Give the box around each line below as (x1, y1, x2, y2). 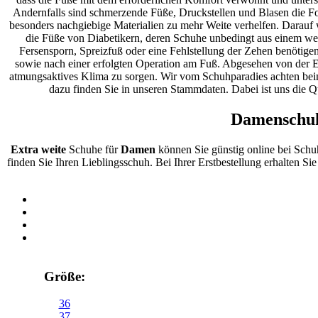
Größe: (43, 268, 85, 284)
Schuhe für (65, 143, 121, 155)
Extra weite (10, 143, 66, 155)
